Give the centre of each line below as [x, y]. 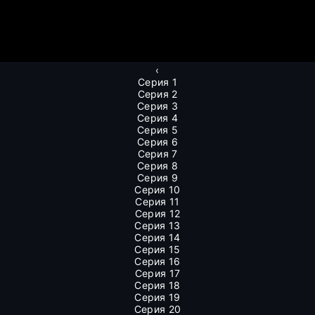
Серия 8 [157, 166]
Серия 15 [157, 249]
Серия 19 [157, 297]
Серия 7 [157, 154]
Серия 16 [157, 261]
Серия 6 [157, 142]
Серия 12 [157, 213]
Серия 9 [157, 178]
